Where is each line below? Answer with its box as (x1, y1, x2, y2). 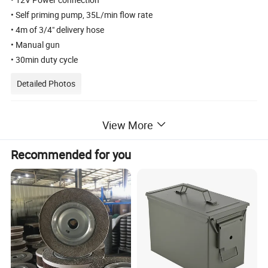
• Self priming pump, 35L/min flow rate (11, 8, 153, 20)
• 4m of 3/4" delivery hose (11, 23, 105, 35)
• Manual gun (11, 38, 60, 50)
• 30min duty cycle (11, 53, 78, 65)
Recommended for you (11, 147, 132, 163)
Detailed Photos (17, 77, 76, 89)
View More (102, 117, 153, 132)
